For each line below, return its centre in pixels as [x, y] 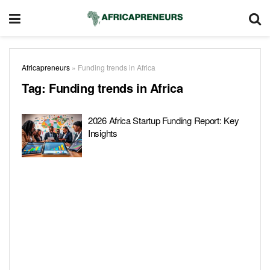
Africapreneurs [46, 67]
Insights [103, 133]
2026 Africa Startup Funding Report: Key [164, 120]
